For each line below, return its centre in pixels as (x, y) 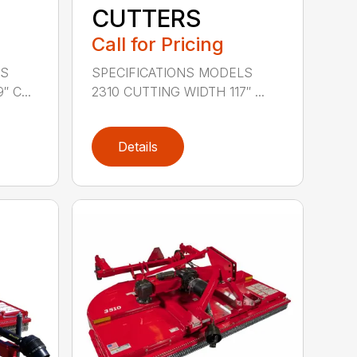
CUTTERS (147, 18)
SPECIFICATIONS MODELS (173, 72)
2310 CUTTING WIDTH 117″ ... (178, 91)
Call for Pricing (158, 44)
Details (138, 146)
